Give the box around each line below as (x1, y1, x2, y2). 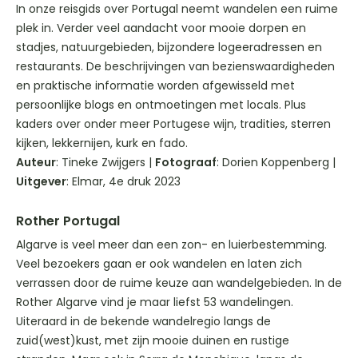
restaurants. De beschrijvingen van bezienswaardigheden (16, 58, 335, 75)
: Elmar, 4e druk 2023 (66, 173, 181, 190)
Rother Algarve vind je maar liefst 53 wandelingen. (16, 294, 293, 311)
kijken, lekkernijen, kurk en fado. (16, 135, 188, 152)
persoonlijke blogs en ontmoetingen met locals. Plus (16, 97, 306, 113)
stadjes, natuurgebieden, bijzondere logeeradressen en (16, 39, 322, 56)
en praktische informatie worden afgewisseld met (16, 78, 295, 94)
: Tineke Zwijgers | (56, 154, 155, 171)
